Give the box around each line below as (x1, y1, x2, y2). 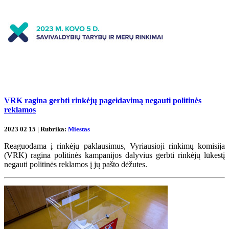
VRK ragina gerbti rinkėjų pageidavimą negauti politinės (4, 96, 201, 105)
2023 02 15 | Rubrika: (4, 125, 68, 133)
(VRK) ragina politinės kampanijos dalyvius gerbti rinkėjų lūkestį (4, 151, 225, 160)
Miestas (68, 125, 90, 133)
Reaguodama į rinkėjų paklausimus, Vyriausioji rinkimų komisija (4, 142, 225, 151)
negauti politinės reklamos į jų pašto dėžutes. (4, 160, 151, 169)
